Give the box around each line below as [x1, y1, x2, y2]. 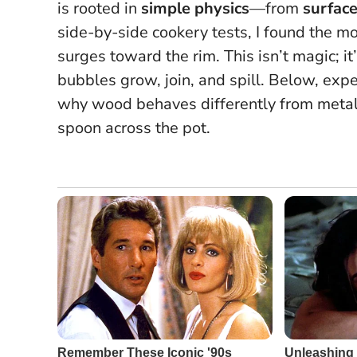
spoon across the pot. [57, 116, 210, 139]
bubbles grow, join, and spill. [57, 69, 265, 91]
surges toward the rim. [57, 45, 224, 67]
